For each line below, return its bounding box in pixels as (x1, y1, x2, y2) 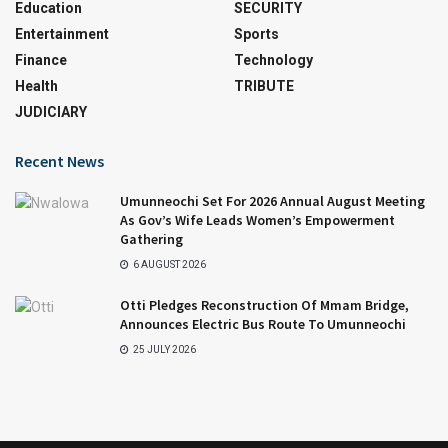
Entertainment (15, 26, 109, 43)
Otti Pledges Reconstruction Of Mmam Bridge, (120, 296, 409, 315)
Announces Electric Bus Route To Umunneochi (120, 315, 406, 334)
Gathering (120, 230, 183, 249)
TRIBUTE (234, 78, 294, 95)
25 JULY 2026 (131, 344, 196, 356)
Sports (234, 26, 279, 43)
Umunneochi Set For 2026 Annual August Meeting (120, 192, 425, 211)
